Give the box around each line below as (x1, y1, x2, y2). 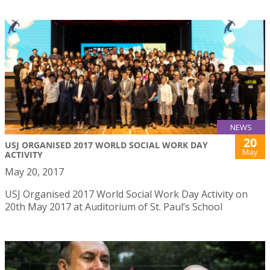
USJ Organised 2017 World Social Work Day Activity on (5, 187, 248, 201)
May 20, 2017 (5, 165, 64, 179)
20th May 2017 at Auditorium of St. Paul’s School (5, 200, 222, 214)
